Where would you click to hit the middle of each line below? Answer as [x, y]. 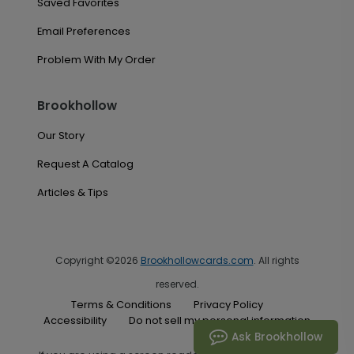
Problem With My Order [96, 60]
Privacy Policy [228, 304]
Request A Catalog [85, 164]
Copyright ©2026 [98, 260]
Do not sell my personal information [220, 320]
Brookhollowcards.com [197, 260]
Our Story [60, 136]
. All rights [276, 260]
